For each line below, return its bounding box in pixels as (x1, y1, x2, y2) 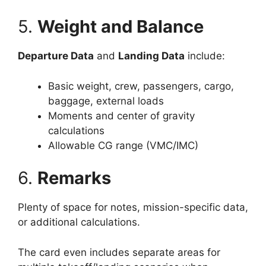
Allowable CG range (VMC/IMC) (48, 139, 198, 151)
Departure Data (18, 50, 94, 62)
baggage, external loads (48, 94, 164, 107)
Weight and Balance (37, 16, 204, 37)
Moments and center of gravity (48, 109, 195, 122)
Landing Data (118, 50, 185, 62)
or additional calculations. (18, 216, 140, 228)
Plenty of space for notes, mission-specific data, (18, 201, 248, 213)
